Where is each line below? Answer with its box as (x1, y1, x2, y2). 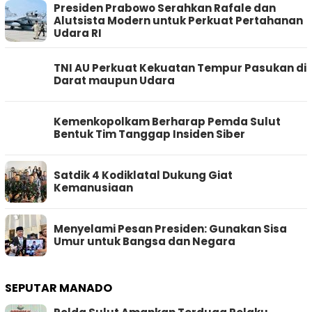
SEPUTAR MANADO (5, 279, 112, 296)
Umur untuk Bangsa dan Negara (54, 233, 235, 249)
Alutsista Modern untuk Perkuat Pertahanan (54, 13, 303, 28)
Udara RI (54, 25, 102, 40)
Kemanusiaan (54, 180, 133, 195)
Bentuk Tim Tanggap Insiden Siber (54, 126, 245, 141)
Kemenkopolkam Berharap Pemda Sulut (54, 114, 281, 129)
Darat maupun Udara (54, 72, 175, 88)
